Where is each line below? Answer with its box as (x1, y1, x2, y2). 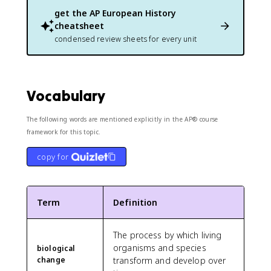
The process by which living (113, 229, 222, 241)
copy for (37, 151, 69, 162)
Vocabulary (27, 87, 106, 105)
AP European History (90, 7, 176, 19)
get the (54, 7, 90, 19)
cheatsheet (54, 20, 104, 31)
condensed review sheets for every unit (54, 34, 197, 44)
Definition (113, 197, 158, 208)
